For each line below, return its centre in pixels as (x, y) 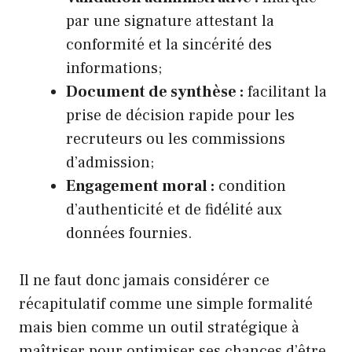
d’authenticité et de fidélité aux (174, 209)
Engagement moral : (140, 186)
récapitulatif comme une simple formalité (166, 304)
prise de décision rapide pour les (180, 115)
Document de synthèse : (155, 92)
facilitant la (285, 92)
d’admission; (110, 162)
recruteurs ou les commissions (176, 139)
